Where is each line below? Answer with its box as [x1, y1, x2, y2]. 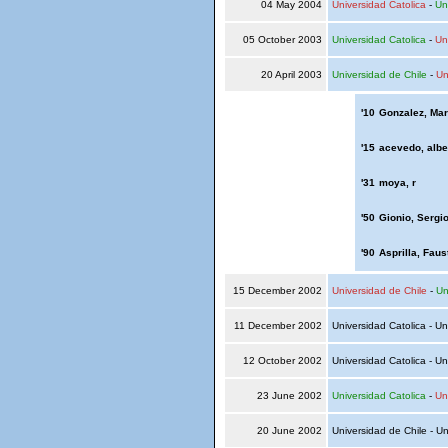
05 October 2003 [239, 34, 325, 45]
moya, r [378, 177, 416, 188]
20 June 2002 [253, 425, 325, 436]
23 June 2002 [253, 390, 325, 401]
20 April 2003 [257, 69, 325, 80]
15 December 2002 [229, 285, 325, 296]
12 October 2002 [239, 355, 325, 366]
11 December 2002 [230, 320, 325, 331]
